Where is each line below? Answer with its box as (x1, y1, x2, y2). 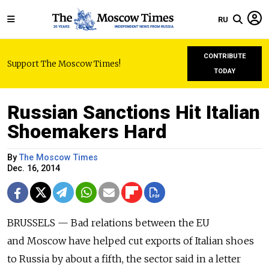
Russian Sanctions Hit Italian (7, 101, 260, 124)
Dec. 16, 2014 (7, 163, 60, 174)
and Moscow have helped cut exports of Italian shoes (7, 235, 254, 247)
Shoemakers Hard (7, 120, 167, 143)
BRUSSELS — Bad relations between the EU (7, 217, 210, 229)
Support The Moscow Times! (7, 58, 121, 69)
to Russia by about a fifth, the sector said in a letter (7, 253, 241, 265)
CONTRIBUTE (203, 52, 246, 60)
